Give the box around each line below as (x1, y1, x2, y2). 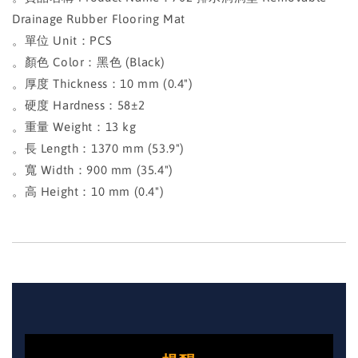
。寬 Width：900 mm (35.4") (12, 162, 173, 177)
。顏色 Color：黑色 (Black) (12, 54, 165, 69)
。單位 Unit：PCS (12, 33, 113, 47)
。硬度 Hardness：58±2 (12, 97, 145, 112)
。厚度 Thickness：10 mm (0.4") (12, 76, 193, 90)
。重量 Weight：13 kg (12, 119, 137, 133)
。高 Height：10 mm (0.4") (12, 184, 165, 198)
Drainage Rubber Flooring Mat (12, 11, 185, 26)
